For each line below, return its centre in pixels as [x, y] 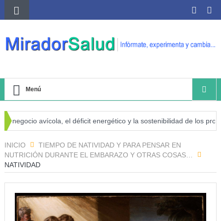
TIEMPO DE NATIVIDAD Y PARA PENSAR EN [110, 145]
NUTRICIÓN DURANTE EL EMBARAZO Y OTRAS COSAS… [98, 155]
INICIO [15, 145]
